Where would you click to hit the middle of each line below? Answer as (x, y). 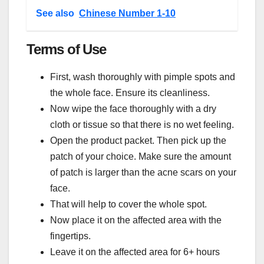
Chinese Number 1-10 (127, 13)
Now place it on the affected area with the (136, 220)
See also (55, 13)
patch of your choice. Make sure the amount (141, 156)
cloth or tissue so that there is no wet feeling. (142, 124)
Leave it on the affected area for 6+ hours (135, 252)
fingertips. (70, 236)
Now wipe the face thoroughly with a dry (133, 108)
